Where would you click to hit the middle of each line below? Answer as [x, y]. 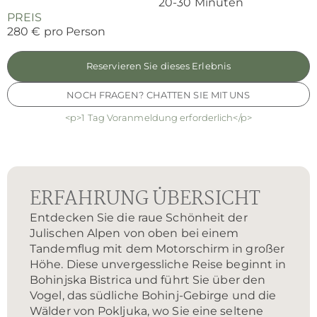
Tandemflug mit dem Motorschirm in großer [157, 248]
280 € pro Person [57, 31]
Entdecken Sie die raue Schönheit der [139, 217]
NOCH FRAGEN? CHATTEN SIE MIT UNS [158, 95]
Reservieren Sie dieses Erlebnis [158, 66]
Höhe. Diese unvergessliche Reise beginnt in [158, 264]
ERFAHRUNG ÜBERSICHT [145, 199]
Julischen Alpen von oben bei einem [134, 233]
